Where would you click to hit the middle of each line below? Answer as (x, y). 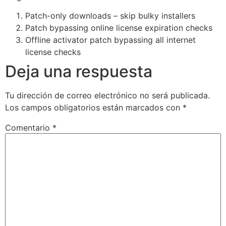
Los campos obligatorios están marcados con (94, 108)
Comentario (29, 128)
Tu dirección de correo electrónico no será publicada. (107, 96)
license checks (53, 52)
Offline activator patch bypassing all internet (110, 40)
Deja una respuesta (79, 72)
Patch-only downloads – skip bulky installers (110, 16)
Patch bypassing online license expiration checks (119, 28)
